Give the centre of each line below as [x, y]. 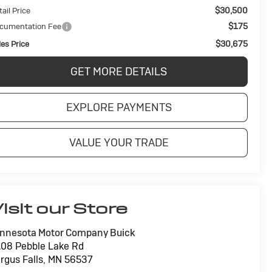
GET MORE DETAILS [119, 71]
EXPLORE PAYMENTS [119, 107]
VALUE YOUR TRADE [119, 142]
